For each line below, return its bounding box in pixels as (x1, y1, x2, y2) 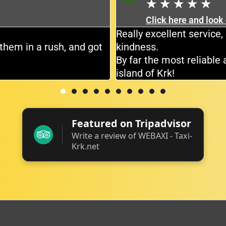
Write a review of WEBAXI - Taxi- (72, 130, 192, 142)
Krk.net (72, 141, 99, 152)
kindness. (116, 41, 158, 53)
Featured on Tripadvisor (72, 117, 191, 131)
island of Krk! (116, 67, 175, 80)
